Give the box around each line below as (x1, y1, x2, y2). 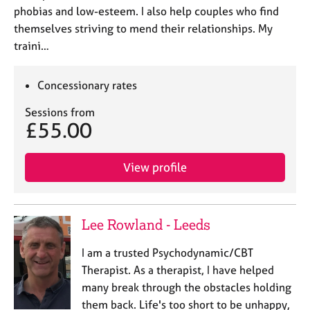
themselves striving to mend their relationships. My (14, 21, 273, 35)
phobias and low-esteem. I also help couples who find (14, 4, 279, 18)
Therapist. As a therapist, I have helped (81, 263, 274, 277)
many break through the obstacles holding (81, 280, 291, 294)
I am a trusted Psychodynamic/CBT (81, 246, 253, 259)
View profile (123, 160, 187, 174)
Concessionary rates (37, 78, 138, 92)
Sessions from (25, 105, 95, 119)
